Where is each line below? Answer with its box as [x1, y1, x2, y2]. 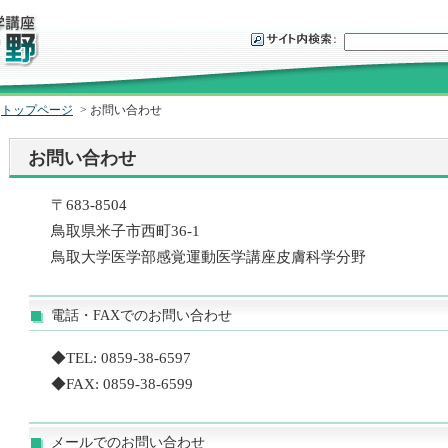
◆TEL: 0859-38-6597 [51, 350, 191, 366]
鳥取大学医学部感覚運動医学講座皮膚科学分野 [51, 249, 366, 265]
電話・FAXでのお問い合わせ [51, 307, 232, 323]
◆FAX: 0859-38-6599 [51, 376, 193, 392]
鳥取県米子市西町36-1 [51, 223, 200, 239]
